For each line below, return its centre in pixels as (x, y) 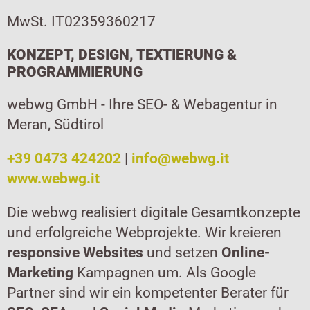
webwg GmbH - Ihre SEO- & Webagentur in (142, 104)
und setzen (182, 253)
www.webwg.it (53, 179)
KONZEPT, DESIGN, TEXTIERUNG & (122, 55)
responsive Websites (75, 253)
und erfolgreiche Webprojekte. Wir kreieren (144, 232)
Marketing (40, 273)
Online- (246, 253)
